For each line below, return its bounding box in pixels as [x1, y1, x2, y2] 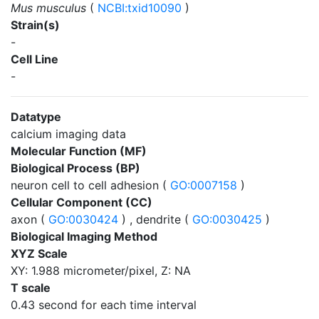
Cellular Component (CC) [11, 195, 152, 209]
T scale [11, 281, 51, 295]
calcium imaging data [11, 127, 126, 141]
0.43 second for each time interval [11, 298, 197, 312]
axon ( [11, 212, 45, 226]
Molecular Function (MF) [11, 144, 147, 158]
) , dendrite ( [122, 212, 189, 226]
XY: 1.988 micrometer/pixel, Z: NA [11, 263, 191, 278]
